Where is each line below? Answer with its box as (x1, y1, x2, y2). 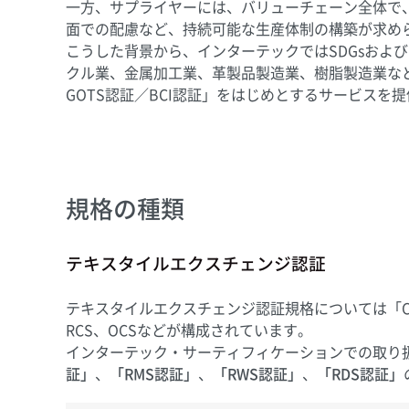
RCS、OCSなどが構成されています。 (66, 319, 312, 341)
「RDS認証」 (317, 362, 404, 385)
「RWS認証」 (213, 362, 302, 385)
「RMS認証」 (110, 362, 198, 385)
